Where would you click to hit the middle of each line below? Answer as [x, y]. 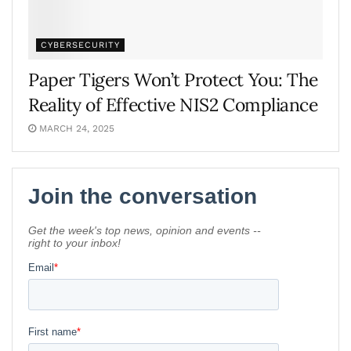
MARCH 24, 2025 [75, 128]
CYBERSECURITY [80, 45]
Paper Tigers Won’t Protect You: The [173, 80]
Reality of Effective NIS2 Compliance [173, 105]
